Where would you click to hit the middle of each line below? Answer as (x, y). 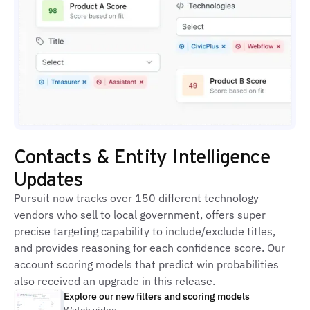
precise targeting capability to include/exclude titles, (145, 231)
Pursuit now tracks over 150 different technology (136, 198)
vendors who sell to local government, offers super (140, 215)
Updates (48, 178)
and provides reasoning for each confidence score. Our (149, 248)
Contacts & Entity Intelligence (142, 155)
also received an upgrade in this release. (115, 281)
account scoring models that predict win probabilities (146, 264)
